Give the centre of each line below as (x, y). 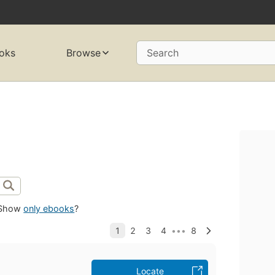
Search (162, 53)
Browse (83, 53)
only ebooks (49, 209)
